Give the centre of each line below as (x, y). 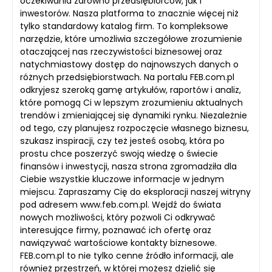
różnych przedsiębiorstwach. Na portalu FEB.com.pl (127, 77)
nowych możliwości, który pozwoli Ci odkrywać (118, 217)
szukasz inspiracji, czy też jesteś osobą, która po (122, 141)
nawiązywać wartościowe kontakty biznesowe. (118, 243)
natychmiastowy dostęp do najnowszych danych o (129, 64)
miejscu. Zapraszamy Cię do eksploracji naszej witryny (135, 192)
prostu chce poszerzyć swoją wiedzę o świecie (119, 154)
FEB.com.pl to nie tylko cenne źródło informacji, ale (127, 256)
